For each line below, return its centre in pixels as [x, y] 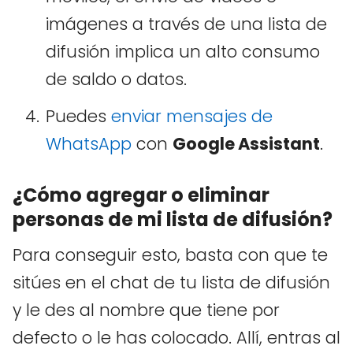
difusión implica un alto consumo [183, 52]
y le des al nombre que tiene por [146, 310]
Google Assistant [246, 144]
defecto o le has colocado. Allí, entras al [176, 338]
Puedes [78, 117]
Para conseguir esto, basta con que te [170, 255]
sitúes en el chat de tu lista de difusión [171, 283]
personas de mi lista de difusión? [173, 220]
